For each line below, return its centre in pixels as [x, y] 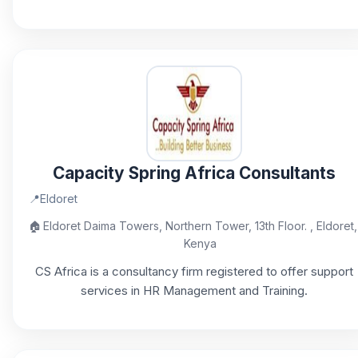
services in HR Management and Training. [194, 290]
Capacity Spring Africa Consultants [194, 173]
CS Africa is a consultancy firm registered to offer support [194, 271]
